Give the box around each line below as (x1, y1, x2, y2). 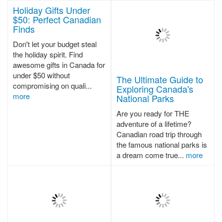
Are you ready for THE (116, 108, 189, 119)
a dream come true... (116, 150, 186, 161)
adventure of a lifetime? (116, 118, 191, 129)
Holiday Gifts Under (13, 3, 90, 16)
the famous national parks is (116, 139, 207, 150)
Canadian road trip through (116, 129, 202, 140)
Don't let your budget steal (13, 39, 97, 49)
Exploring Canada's (116, 82, 193, 96)
